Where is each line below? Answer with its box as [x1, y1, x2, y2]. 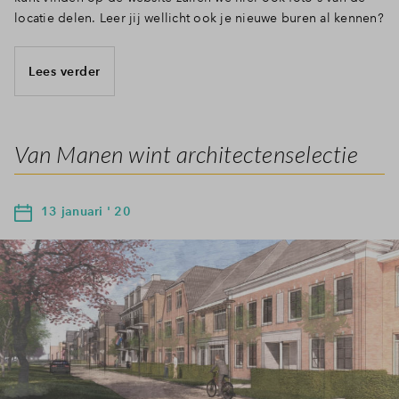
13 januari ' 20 [41, 203, 131, 220]
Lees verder [28, 62, 101, 79]
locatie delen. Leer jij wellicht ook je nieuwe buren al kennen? [14, 10, 384, 27]
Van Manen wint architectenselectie [14, 140, 358, 169]
